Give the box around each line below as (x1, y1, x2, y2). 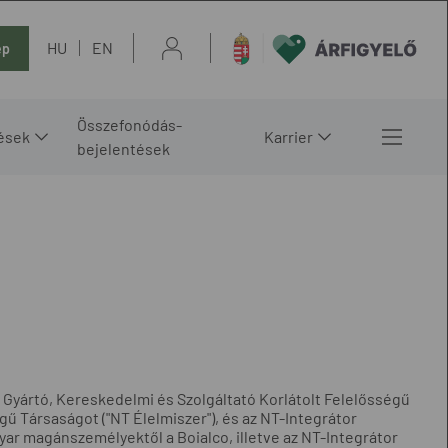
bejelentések (77, 138, 171, 158)
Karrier (264, 126, 313, 146)
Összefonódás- (77, 114, 183, 134)
